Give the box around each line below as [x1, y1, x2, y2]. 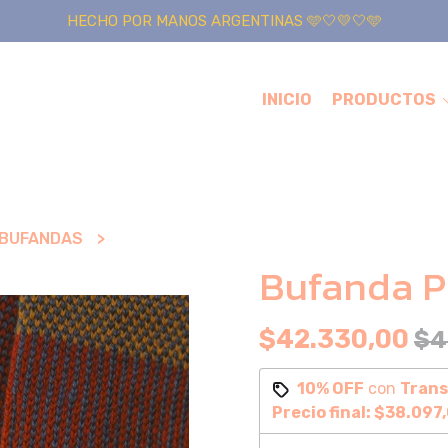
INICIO [262, 90, 312, 109]
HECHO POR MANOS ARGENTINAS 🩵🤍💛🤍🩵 [66, 12, 382, 30]
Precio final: [271, 403, 374, 422]
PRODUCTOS [332, 90, 439, 109]
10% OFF [296, 379, 364, 398]
